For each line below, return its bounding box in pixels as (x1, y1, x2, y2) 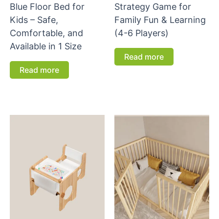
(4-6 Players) (114, 27, 169, 38)
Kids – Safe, (10, 14, 58, 25)
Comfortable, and (10, 27, 83, 38)
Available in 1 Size (10, 41, 82, 51)
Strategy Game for (114, 1, 191, 12)
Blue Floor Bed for (10, 1, 85, 12)
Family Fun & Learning (114, 14, 206, 25)
